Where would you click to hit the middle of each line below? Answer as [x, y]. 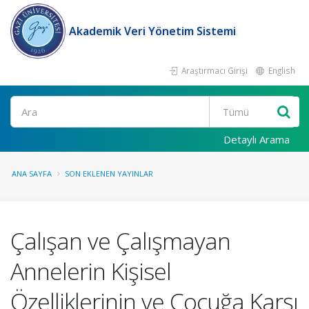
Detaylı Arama [257, 139]
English [281, 70]
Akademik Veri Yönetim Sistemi [152, 31]
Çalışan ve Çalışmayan [120, 241]
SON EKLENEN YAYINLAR [109, 173]
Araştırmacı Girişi [213, 70]
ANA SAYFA [32, 173]
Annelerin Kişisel [91, 271]
